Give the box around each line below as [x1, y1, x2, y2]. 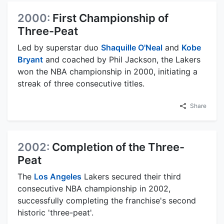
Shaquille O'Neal [101, 42, 162, 52]
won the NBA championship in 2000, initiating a [17, 66, 197, 76]
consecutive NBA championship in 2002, [17, 183, 170, 193]
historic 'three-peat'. [17, 207, 93, 217]
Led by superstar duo [17, 42, 101, 52]
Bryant [17, 54, 43, 64]
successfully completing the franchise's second [17, 195, 196, 205]
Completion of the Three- [52, 140, 184, 153]
